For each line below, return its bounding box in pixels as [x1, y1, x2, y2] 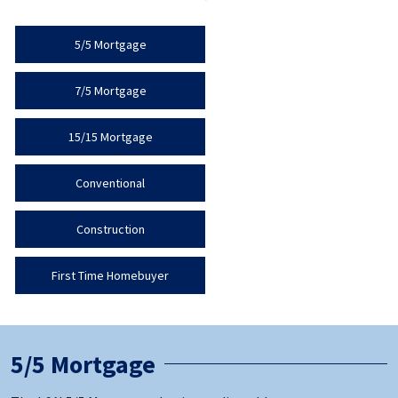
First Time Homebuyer [52, 267, 169, 283]
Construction [76, 220, 145, 237]
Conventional [76, 174, 145, 191]
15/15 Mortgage [68, 128, 153, 145]
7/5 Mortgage [74, 82, 147, 99]
